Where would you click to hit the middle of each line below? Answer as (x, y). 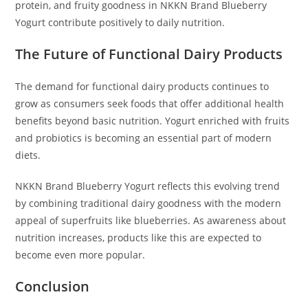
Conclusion (53, 286)
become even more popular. (80, 254)
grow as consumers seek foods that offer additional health (150, 103)
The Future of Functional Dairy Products (149, 54)
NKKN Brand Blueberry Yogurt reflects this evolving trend (148, 186)
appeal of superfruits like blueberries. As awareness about (151, 220)
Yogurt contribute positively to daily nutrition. (120, 22)
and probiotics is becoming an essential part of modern (144, 137)
